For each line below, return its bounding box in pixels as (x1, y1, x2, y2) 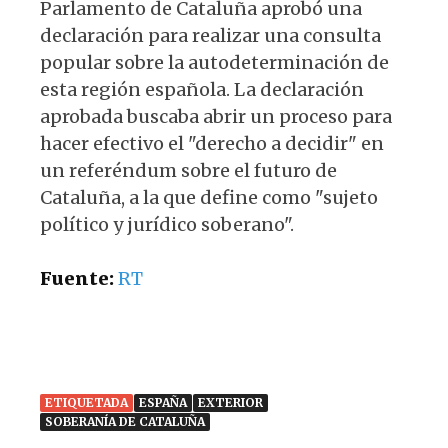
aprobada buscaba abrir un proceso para (40, 105, 392, 129)
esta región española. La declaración (40, 78, 364, 102)
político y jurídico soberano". (40, 213, 294, 237)
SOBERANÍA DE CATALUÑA (45, 414, 205, 430)
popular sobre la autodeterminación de (40, 51, 389, 75)
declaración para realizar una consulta (40, 24, 381, 48)
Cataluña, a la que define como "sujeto (40, 186, 378, 210)
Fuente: (40, 267, 114, 291)
